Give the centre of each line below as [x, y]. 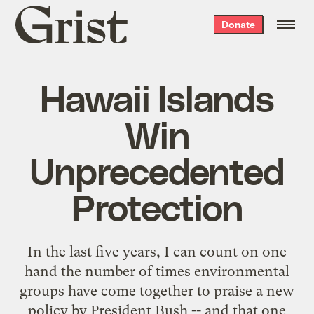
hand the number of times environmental [157, 271]
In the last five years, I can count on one [157, 251]
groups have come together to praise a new [157, 291]
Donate [238, 24]
